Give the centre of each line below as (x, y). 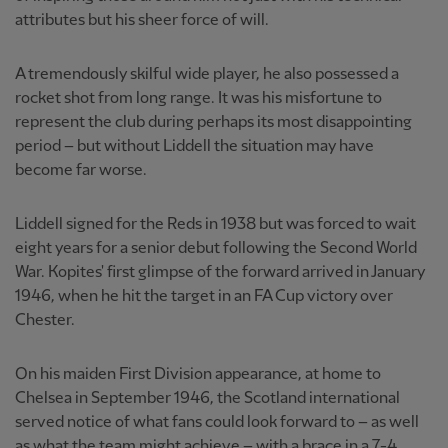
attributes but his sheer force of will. (142, 20)
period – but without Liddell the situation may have (194, 146)
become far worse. (81, 170)
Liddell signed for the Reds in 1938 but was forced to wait (215, 224)
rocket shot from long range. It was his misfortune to (198, 98)
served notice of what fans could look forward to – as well (217, 422)
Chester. (45, 320)
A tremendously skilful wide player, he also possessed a (207, 74)
